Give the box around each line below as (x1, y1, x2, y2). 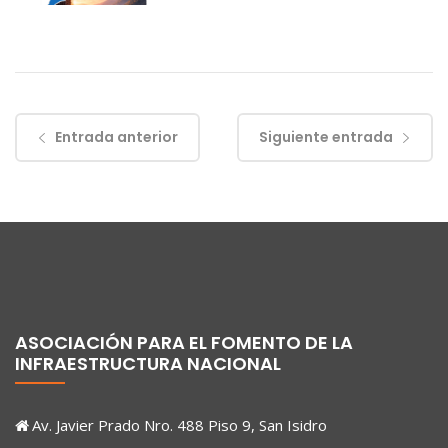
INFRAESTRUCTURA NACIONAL (15, 351, 281, 377)
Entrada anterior (55, 127, 178, 148)
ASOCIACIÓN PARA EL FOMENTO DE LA (15, 330, 353, 356)
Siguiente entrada (259, 127, 393, 148)
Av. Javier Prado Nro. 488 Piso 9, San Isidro (32, 415, 327, 436)
